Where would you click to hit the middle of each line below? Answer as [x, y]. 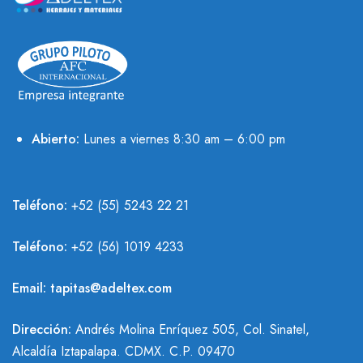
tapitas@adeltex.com [111, 288]
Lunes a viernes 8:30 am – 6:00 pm [182, 139]
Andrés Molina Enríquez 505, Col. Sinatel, [190, 329]
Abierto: [56, 139]
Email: [31, 288]
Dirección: [42, 329]
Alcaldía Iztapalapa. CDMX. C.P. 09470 [124, 351]
